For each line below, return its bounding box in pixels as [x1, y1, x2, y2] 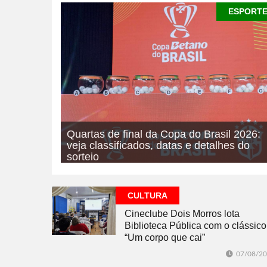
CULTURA [128, 191, 167, 201]
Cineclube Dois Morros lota [125, 209, 240, 219]
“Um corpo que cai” [125, 232, 205, 243]
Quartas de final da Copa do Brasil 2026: [67, 128, 260, 141]
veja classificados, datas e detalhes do [67, 139, 250, 152]
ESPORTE [134, 169, 166, 176]
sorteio [67, 151, 99, 163]
